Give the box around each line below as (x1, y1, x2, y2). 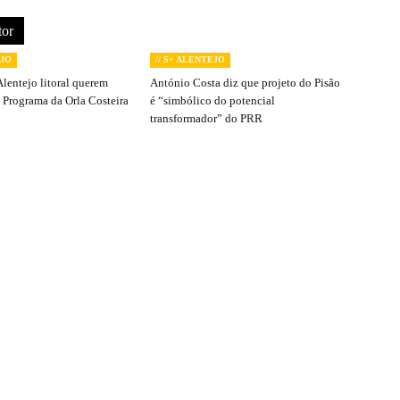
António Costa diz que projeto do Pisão (150, 76, 340, 89)
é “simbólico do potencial (150, 94, 275, 107)
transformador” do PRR (150, 112, 262, 125)
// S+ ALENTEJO (155, 54, 225, 64)
